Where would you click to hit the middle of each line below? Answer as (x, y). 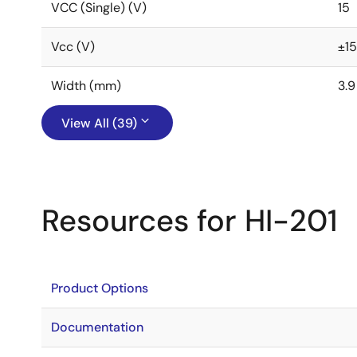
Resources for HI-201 (189, 221)
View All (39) (99, 123)
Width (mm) (86, 86)
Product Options (100, 288)
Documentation (97, 327)
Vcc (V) (73, 47)
